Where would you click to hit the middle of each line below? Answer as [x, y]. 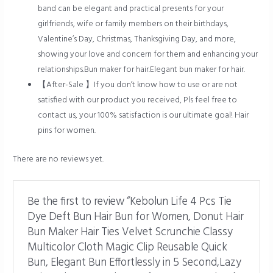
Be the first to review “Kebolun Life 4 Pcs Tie [129, 202]
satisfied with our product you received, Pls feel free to [138, 101]
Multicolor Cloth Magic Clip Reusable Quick [127, 247]
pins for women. [67, 131]
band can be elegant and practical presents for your [131, 9]
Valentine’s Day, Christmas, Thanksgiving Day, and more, [137, 40]
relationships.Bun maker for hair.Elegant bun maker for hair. [142, 70]
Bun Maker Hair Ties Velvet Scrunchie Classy [130, 232]
